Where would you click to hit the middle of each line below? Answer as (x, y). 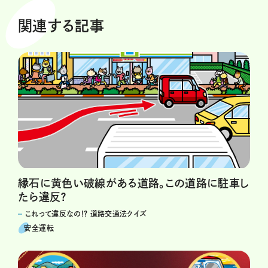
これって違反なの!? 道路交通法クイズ (86, 214)
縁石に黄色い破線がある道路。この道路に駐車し (134, 183)
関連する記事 (61, 26)
